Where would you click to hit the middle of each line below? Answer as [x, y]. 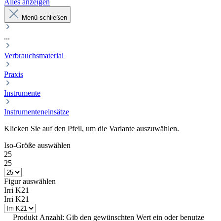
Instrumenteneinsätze [37, 112]
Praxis [14, 74]
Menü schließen [44, 18]
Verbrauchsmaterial [34, 55]
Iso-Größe [20, 145]
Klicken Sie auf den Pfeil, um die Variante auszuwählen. [92, 129]
